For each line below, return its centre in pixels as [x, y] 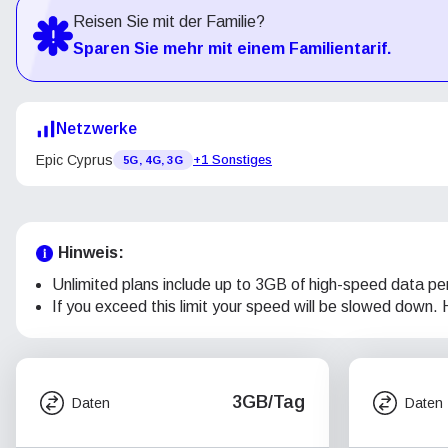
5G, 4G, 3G [153, 160]
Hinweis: [91, 252]
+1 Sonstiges [232, 159]
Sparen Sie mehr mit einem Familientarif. [232, 48]
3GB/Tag [268, 402]
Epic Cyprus [74, 159]
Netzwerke [96, 128]
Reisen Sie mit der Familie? [169, 21]
